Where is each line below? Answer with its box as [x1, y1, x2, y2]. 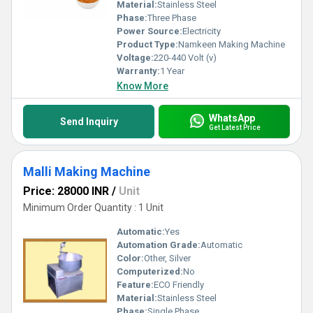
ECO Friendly [154, 279, 204, 290]
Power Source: [117, 26, 182, 36]
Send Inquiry [59, 116, 118, 127]
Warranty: [117, 66, 160, 76]
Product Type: [117, 39, 178, 50]
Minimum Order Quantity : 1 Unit [23, 202, 163, 213]
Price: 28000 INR [23, 184, 109, 198]
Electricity [182, 26, 221, 36]
